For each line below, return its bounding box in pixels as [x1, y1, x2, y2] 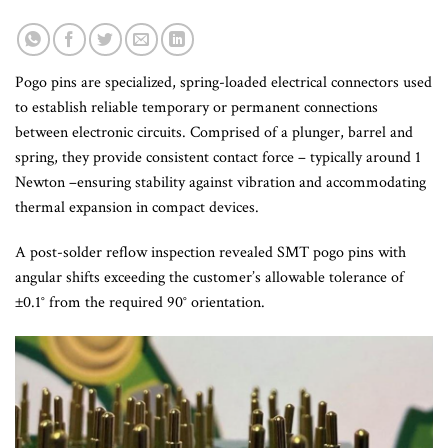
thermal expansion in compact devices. [15, 196, 259, 218]
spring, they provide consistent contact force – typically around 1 [15, 146, 421, 168]
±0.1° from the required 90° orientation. [15, 292, 265, 314]
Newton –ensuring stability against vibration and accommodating [15, 171, 426, 193]
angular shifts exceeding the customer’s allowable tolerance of [15, 267, 404, 289]
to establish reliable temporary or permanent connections [15, 96, 378, 118]
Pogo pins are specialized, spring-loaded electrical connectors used [15, 71, 432, 93]
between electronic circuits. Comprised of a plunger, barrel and [15, 121, 413, 143]
